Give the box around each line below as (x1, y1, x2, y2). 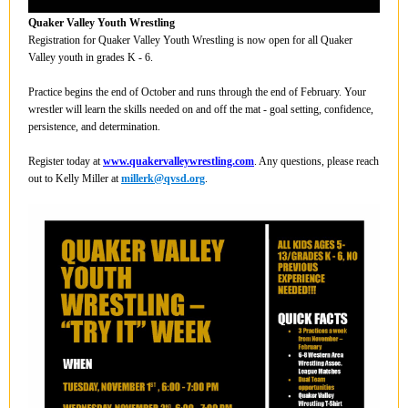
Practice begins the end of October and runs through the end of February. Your (28, 86, 366, 98)
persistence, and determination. (28, 120, 160, 133)
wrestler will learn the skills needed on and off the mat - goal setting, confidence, (28, 103, 373, 116)
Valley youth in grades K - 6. (28, 51, 153, 64)
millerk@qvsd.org (121, 172, 205, 185)
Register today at (28, 155, 103, 168)
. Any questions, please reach (254, 155, 379, 168)
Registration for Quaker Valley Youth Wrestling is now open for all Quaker (28, 34, 352, 46)
